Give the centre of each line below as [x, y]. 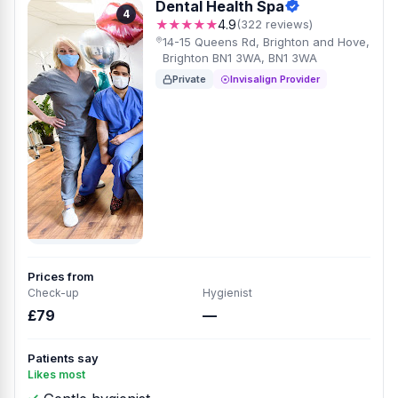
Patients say [63, 358]
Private [189, 79]
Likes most [56, 374]
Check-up [53, 293]
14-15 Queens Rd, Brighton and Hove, [266, 42]
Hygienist [227, 293]
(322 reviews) [275, 24]
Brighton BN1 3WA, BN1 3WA [239, 58]
